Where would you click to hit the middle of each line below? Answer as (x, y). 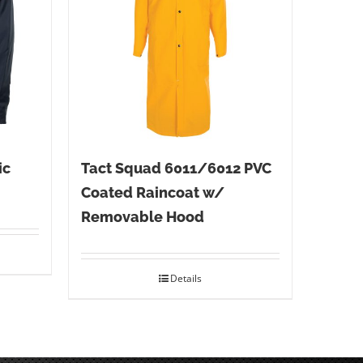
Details (186, 279)
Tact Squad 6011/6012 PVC (176, 169)
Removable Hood (142, 217)
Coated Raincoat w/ (152, 193)
